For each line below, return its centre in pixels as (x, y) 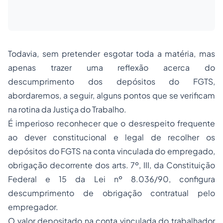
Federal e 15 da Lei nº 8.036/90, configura (111, 179)
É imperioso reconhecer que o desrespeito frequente (111, 123)
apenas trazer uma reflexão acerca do (111, 68)
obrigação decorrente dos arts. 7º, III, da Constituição (111, 165)
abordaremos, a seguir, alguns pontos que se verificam (111, 96)
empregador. (33, 207)
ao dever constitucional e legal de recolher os (111, 137)
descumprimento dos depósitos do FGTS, (111, 82)
